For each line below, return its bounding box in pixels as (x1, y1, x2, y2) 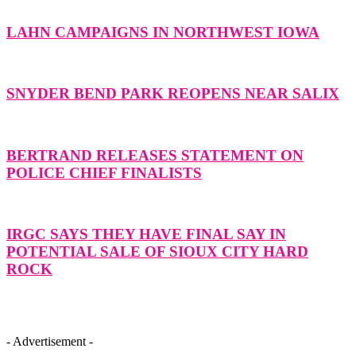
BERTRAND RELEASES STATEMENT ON (6, 146, 304, 164)
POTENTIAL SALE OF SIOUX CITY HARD (6, 243, 308, 261)
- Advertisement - (6, 334, 93, 348)
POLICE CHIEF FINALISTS (6, 164, 202, 181)
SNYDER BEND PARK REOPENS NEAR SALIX (6, 85, 339, 103)
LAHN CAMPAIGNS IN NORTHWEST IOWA (6, 23, 319, 41)
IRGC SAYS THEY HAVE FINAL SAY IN (6, 226, 286, 243)
